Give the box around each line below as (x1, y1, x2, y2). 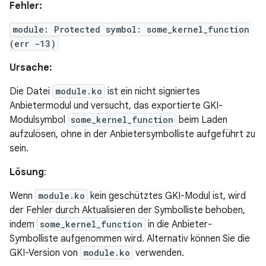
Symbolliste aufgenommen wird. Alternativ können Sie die (9, 233, 250, 245)
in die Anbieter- (145, 218, 212, 230)
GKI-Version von (9, 247, 80, 259)
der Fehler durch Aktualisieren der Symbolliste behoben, (9, 204, 245, 216)
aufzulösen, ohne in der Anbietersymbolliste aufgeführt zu (9, 128, 255, 140)
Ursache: (9, 62, 52, 74)
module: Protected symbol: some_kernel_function (12, 24, 249, 35)
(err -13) (9, 38, 56, 49)
